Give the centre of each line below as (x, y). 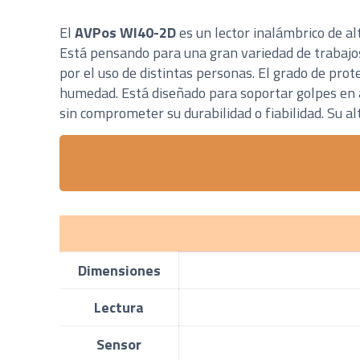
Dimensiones (119, 270)
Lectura (119, 307)
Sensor (119, 344)
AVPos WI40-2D (127, 32)
